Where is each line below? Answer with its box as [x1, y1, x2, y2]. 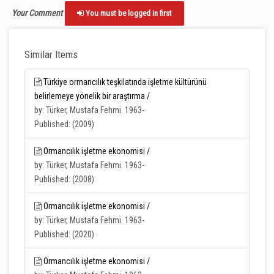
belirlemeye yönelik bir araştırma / [34, 91, 150, 101]
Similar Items [24, 48, 78, 61]
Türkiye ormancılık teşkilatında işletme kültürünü [43, 77, 207, 87]
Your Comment [12, 7, 62, 18]
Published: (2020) [34, 229, 94, 239]
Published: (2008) [34, 174, 94, 184]
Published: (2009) [34, 119, 94, 129]
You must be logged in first [84, 9, 172, 18]
